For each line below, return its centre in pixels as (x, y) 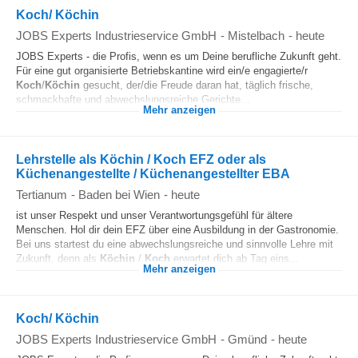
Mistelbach (256, 36)
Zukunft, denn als (58, 259)
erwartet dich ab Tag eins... (235, 259)
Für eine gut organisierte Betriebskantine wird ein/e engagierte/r (162, 71)
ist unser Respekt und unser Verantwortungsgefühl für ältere (154, 215)
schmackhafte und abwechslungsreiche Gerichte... (133, 99)
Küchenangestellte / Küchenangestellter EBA (153, 174)
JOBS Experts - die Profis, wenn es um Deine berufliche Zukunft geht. (179, 56)
